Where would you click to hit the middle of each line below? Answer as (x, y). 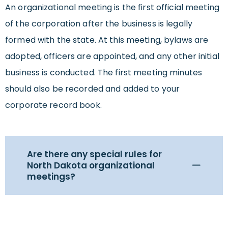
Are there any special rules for (94, 154)
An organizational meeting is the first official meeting (112, 7)
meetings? (51, 176)
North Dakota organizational (91, 165)
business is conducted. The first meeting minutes (104, 72)
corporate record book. (53, 105)
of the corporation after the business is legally (99, 23)
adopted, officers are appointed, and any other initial (112, 56)
